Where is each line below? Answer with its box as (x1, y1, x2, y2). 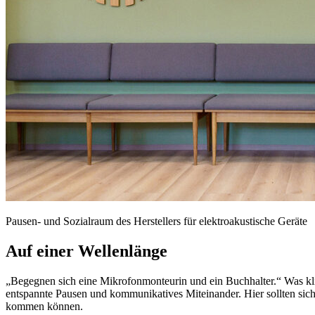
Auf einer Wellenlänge (6, 241, 167, 260)
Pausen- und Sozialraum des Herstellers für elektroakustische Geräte (6, 215, 307, 227)
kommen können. (6, 300, 83, 312)
